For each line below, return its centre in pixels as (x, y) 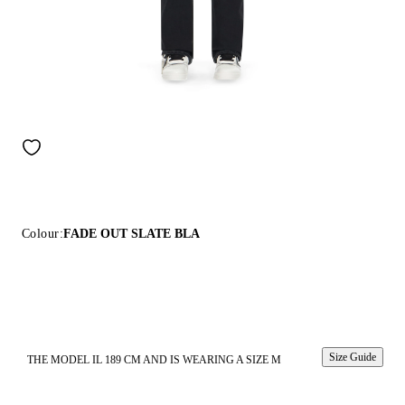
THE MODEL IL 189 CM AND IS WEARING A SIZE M (154, 360)
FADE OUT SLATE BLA (131, 234)
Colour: (42, 234)
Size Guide (353, 357)
